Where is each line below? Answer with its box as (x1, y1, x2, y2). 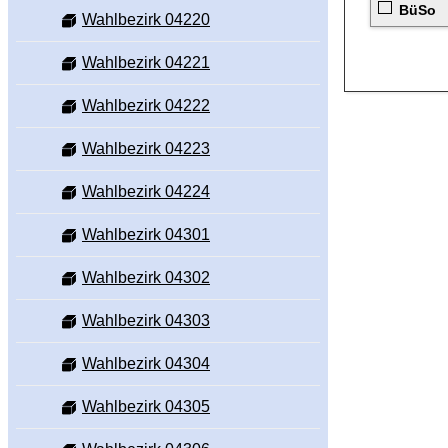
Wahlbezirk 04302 (82, 269, 210, 287)
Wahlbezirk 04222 (82, 97, 210, 115)
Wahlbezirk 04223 (82, 140, 210, 158)
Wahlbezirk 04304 (82, 355, 210, 373)
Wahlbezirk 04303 (82, 312, 210, 330)
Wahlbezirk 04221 (82, 54, 210, 72)
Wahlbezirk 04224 (82, 183, 210, 201)
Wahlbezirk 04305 (82, 398, 210, 416)
